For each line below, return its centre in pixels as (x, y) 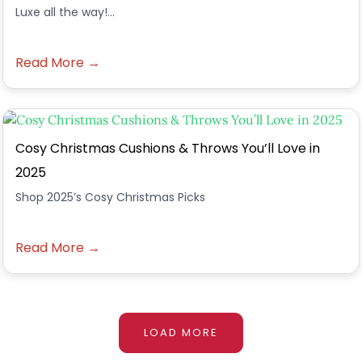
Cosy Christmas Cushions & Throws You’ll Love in (168, 148)
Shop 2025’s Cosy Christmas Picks (110, 197)
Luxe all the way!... (65, 12)
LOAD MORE (181, 333)
